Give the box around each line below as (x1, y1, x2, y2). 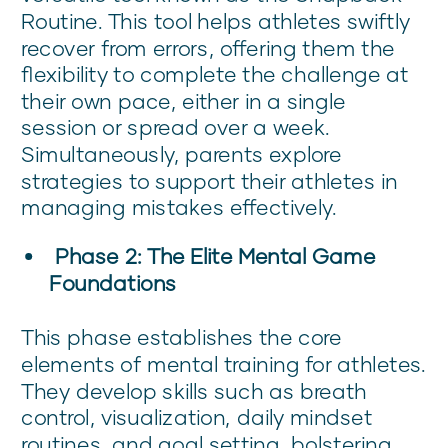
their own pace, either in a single (21, 88, 346, 114)
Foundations (49, 270, 177, 296)
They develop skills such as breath (21, 377, 367, 404)
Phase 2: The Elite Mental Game (54, 243, 376, 269)
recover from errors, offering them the (21, 34, 395, 61)
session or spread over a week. (21, 114, 330, 140)
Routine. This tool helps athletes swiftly (21, 8, 411, 34)
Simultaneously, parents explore (21, 141, 342, 167)
